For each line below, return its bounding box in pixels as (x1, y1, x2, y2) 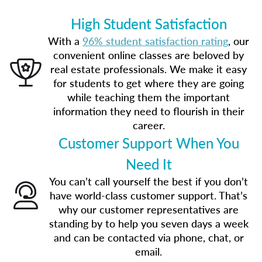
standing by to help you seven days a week (49, 216, 249, 230)
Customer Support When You (58, 133, 239, 153)
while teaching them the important (67, 89, 230, 104)
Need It (125, 154, 172, 174)
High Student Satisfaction (70, 13, 227, 33)
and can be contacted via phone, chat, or (53, 230, 244, 244)
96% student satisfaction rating (82, 33, 228, 48)
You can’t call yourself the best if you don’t (49, 174, 248, 188)
